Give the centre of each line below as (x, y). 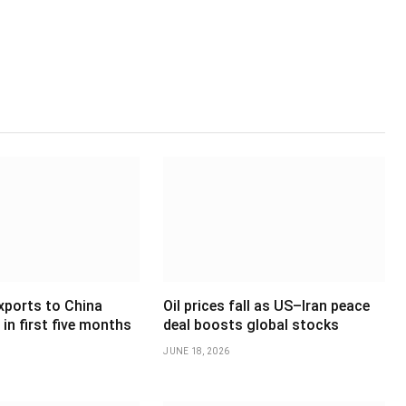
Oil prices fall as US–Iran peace (267, 305)
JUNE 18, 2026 (197, 351)
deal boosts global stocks (251, 324)
